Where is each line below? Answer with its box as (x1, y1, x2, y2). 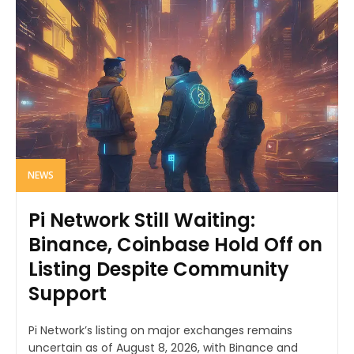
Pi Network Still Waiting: (28, 207, 255, 234)
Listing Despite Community (28, 256, 289, 283)
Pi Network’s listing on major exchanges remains (28, 322, 292, 339)
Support (28, 281, 107, 307)
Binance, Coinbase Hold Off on (28, 232, 322, 258)
